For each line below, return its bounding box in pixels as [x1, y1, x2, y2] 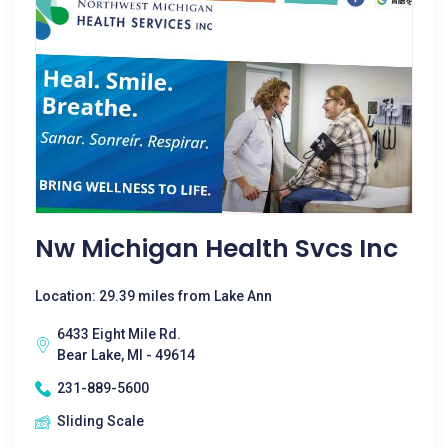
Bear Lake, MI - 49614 [57, 347, 195, 363]
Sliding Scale [57, 413, 144, 429]
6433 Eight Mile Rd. [57, 326, 181, 342]
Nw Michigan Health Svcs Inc [35, 231, 398, 266]
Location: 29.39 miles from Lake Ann [35, 288, 272, 304]
